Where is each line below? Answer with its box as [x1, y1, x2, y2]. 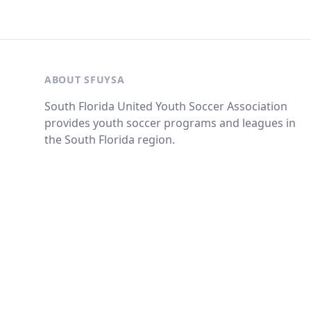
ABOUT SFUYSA [44, 73, 125, 86]
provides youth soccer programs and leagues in [44, 115, 296, 131]
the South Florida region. [44, 132, 175, 147]
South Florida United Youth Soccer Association [44, 99, 287, 114]
